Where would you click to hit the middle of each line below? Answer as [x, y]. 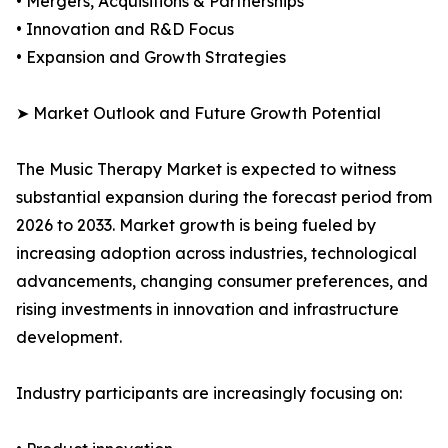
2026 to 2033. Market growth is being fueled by [196, 225]
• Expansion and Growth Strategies [151, 57]
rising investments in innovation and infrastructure [207, 309]
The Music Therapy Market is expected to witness [206, 169]
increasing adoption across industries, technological [216, 253]
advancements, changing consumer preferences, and [222, 281]
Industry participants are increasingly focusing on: [209, 393]
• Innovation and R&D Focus [125, 29]
